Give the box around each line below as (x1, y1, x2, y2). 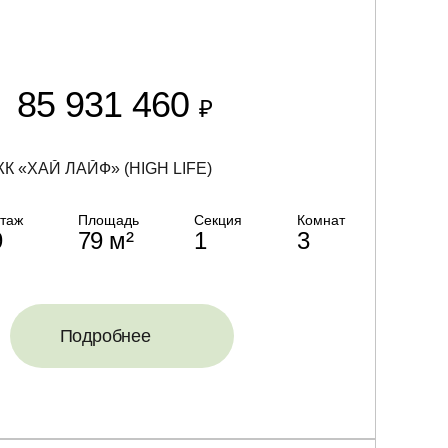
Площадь (77, 212, 139, 228)
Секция (193, 212, 242, 228)
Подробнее (59, 326, 151, 346)
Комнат (296, 212, 345, 228)
